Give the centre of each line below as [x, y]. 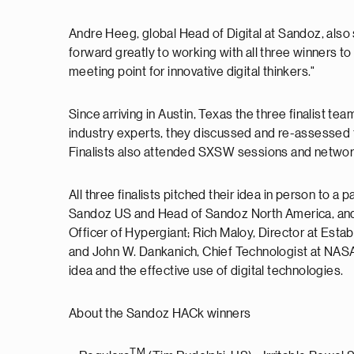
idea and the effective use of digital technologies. [206, 271]
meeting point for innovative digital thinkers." [192, 72]
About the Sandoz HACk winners [160, 314]
